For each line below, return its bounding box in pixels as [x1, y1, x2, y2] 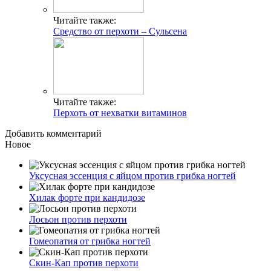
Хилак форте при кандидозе [29, 192, 145, 203]
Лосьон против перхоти [29, 214, 127, 224]
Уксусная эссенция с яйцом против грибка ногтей [29, 171, 236, 181]
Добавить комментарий [5, 128, 102, 139]
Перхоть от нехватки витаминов [53, 108, 187, 118]
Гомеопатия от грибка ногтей [29, 236, 151, 246]
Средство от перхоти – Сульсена [53, 26, 187, 36]
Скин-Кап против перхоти [29, 258, 139, 268]
